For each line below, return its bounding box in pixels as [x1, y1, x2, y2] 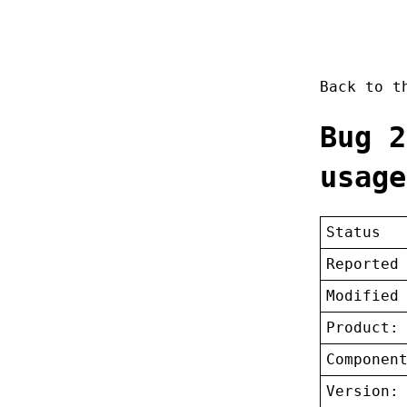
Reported [326, 255, 400, 273]
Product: [326, 319, 400, 337]
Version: [326, 382, 400, 401]
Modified [326, 287, 400, 305]
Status [326, 223, 382, 242]
